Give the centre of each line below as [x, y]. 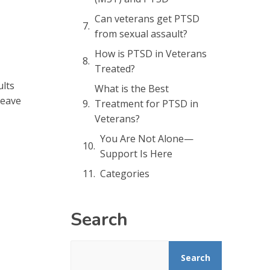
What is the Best [132, 88]
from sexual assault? [141, 33]
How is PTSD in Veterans [151, 53]
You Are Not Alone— [147, 138]
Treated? [115, 68]
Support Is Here [136, 153]
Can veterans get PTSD [147, 18]
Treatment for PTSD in [146, 103]
